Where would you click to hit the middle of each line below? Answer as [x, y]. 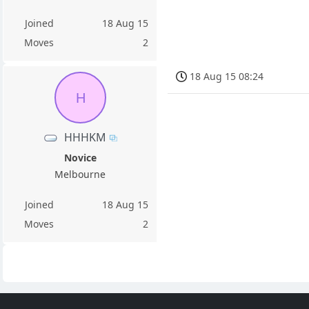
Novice [80, 157]
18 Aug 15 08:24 [227, 77]
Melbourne [80, 174]
